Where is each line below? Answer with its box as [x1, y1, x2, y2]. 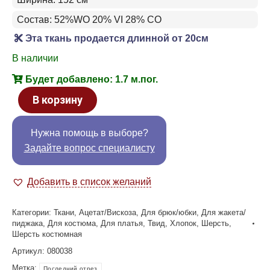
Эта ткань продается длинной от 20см [23, 33, 209, 43]
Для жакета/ [201, 207, 246, 217]
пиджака [12, 218, 43, 228]
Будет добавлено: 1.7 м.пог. [23, 74, 158, 84]
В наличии [12, 52, 58, 63]
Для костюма [48, 218, 96, 228]
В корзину [33, 93, 83, 106]
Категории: [12, 207, 54, 217]
